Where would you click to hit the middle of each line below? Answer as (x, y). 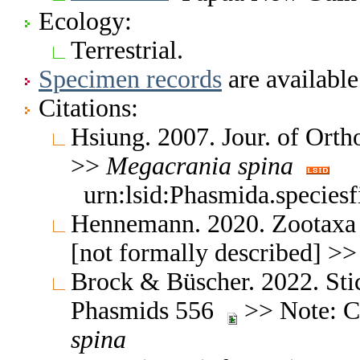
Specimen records (130, 79)
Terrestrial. (127, 50)
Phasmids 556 (149, 310)
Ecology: (85, 21)
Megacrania (169, 166)
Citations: (88, 108)
